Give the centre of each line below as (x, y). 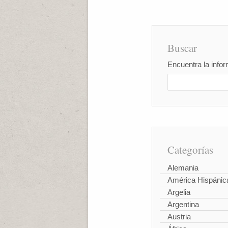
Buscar (182, 48)
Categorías (190, 150)
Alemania (183, 168)
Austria (179, 217)
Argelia (179, 192)
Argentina (183, 204)
